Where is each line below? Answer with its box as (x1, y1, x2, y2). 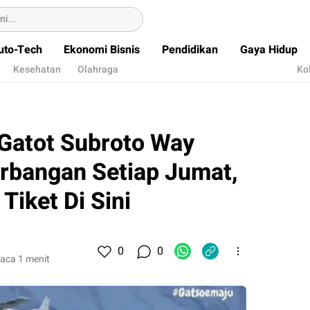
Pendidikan (162, 42, 218, 58)
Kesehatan (13, 62, 61, 77)
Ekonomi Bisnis (64, 42, 140, 58)
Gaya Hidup (239, 42, 298, 58)
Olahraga (77, 62, 118, 77)
